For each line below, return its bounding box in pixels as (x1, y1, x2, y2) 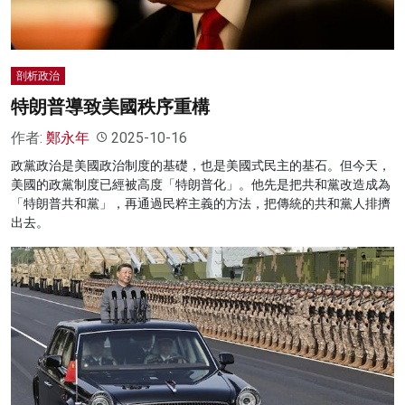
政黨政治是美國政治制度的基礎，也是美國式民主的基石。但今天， (11, 157, 391, 173)
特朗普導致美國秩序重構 (11, 95, 210, 118)
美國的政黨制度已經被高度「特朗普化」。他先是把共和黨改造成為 (11, 176, 391, 192)
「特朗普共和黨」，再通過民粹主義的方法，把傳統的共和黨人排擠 (11, 195, 391, 211)
